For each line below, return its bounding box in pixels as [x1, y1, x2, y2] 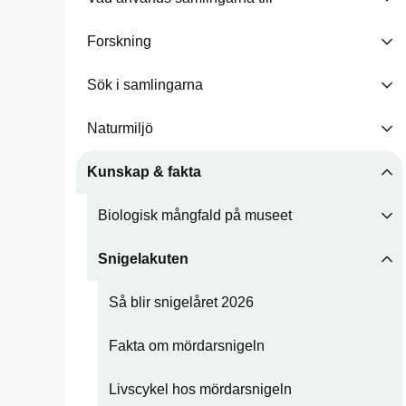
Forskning [87, 34, 151, 49]
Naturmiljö [87, 121, 153, 136]
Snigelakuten [98, 251, 188, 266]
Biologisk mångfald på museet [98, 208, 292, 223]
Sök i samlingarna [87, 77, 203, 92]
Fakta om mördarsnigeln [109, 338, 265, 353]
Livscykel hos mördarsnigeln [109, 382, 292, 397]
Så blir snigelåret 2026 [109, 295, 254, 310]
